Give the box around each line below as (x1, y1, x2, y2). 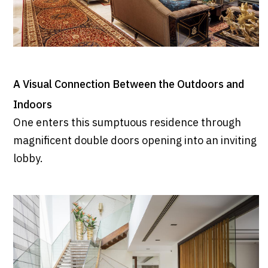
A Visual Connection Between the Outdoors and (13, 75, 244, 94)
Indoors (13, 96, 52, 114)
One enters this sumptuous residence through (13, 114, 241, 132)
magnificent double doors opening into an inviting (13, 132, 257, 150)
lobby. (13, 150, 43, 168)
